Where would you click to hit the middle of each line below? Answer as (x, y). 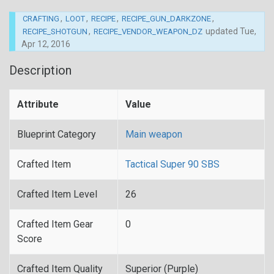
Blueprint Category (57, 134)
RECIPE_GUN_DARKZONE (166, 19)
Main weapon (154, 134)
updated (222, 31)
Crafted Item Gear (55, 224)
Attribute (38, 104)
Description (40, 70)
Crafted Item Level (57, 194)
